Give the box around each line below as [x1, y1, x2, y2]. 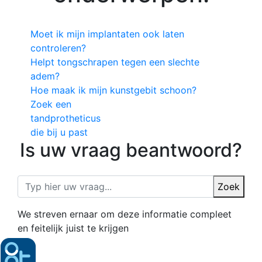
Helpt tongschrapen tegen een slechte [30, 56, 200, 68]
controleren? [30, 42, 87, 54]
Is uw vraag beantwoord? [20, 139, 242, 162]
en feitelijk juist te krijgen [18, 222, 129, 235]
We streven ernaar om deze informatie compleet [18, 208, 232, 220]
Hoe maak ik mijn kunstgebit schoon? [30, 84, 197, 96]
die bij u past [30, 126, 88, 139]
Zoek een [30, 98, 72, 111]
